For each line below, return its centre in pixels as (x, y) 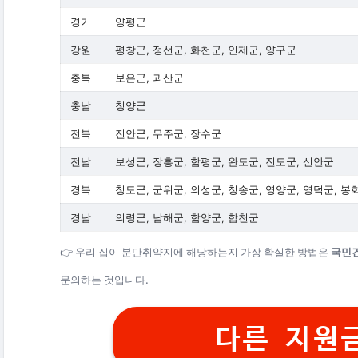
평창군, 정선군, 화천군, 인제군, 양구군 (205, 50)
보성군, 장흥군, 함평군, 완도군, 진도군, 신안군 (224, 162)
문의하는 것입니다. (104, 280)
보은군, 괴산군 (149, 78)
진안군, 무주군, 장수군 (168, 134)
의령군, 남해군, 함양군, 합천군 (187, 218)
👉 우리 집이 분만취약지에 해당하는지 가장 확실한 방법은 (195, 252)
